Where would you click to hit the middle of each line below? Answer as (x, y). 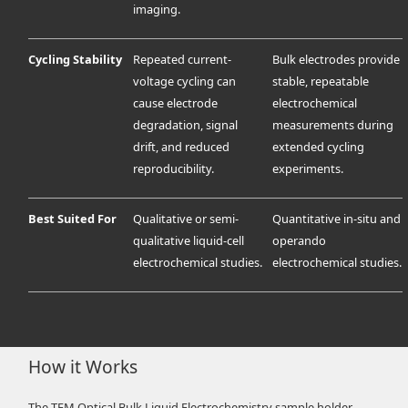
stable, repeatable (321, 82)
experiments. (308, 169)
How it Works (83, 367)
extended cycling (319, 147)
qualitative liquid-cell (189, 241)
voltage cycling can (185, 82)
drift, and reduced (182, 147)
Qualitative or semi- (186, 219)
